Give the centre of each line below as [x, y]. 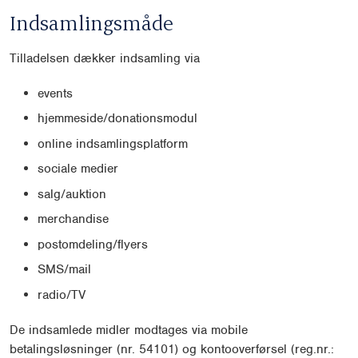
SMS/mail [64, 270]
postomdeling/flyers [93, 244]
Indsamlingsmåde [91, 22]
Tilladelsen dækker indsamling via [105, 58]
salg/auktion [72, 194]
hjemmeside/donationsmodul [117, 119]
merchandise [73, 219]
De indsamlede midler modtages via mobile [129, 330]
